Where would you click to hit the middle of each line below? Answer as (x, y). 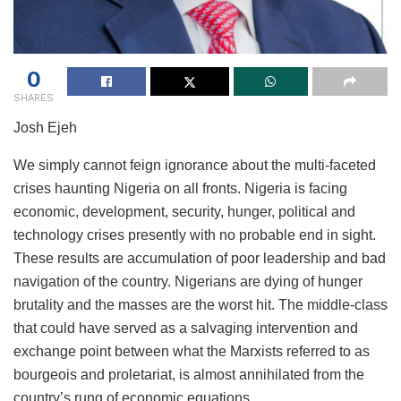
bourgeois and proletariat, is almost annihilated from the (189, 374)
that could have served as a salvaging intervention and (186, 328)
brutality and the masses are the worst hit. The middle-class (200, 304)
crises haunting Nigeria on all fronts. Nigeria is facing (180, 188)
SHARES (34, 98)
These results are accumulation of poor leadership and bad (200, 258)
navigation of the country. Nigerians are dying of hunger (188, 281)
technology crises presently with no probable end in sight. (195, 235)
